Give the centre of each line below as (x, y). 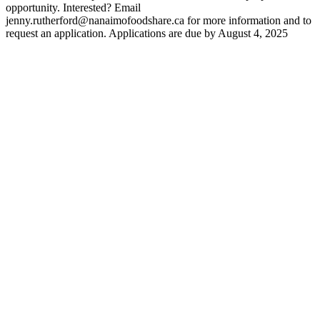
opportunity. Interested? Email (73, 8)
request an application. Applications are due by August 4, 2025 (147, 34)
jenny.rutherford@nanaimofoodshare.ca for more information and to (159, 21)
